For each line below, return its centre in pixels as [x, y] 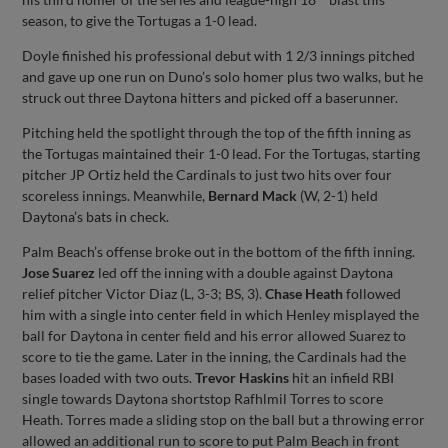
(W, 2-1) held [338, 195]
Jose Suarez [59, 272]
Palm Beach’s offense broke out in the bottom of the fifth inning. [219, 251]
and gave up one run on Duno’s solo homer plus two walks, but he [223, 76]
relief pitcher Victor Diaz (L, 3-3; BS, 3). [144, 293]
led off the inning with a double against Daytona [244, 272]
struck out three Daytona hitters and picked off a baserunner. [210, 97]
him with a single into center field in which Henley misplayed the [221, 314]
